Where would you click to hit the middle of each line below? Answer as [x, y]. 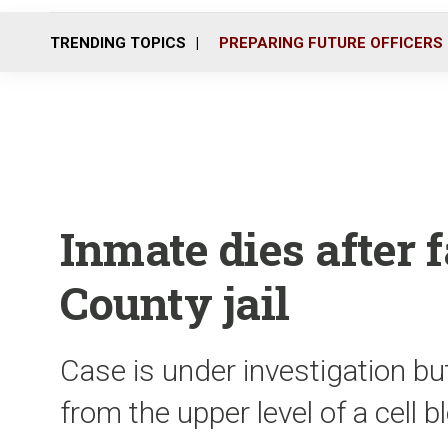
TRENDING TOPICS [118, 42]
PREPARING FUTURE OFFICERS [331, 42]
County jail [175, 302]
